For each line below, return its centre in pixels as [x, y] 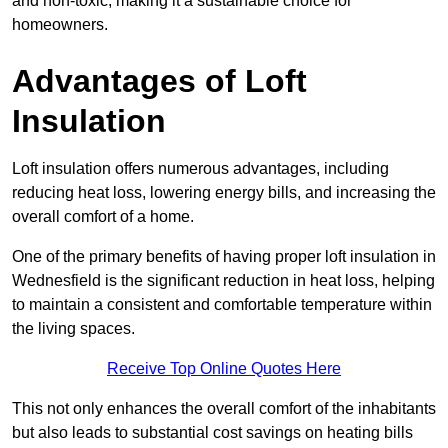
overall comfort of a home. [103, 217]
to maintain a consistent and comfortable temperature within [222, 305]
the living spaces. [73, 329]
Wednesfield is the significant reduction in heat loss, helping [223, 281]
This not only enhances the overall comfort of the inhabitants [224, 409]
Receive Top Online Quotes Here [224, 369]
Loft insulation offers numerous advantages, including [200, 169]
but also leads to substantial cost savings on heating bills [212, 433]
